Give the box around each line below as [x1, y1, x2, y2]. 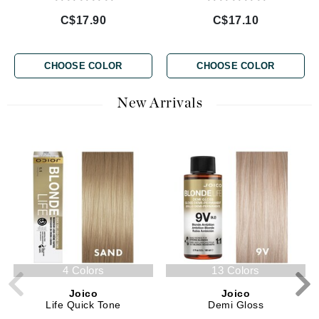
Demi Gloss [208, 299, 263, 311]
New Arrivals [117, 96, 202, 111]
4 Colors [62, 264, 105, 277]
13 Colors [211, 264, 260, 277]
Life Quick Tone [46, 299, 121, 311]
